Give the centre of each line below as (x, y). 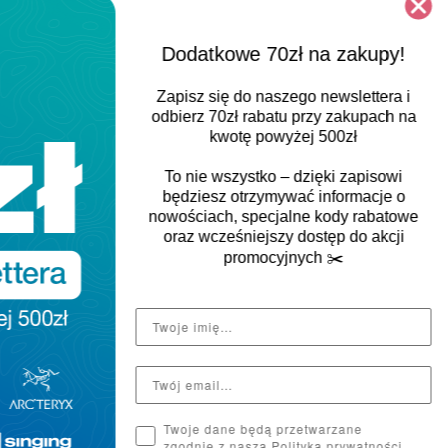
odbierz (179, 116)
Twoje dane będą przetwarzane (262, 428)
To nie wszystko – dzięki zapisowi (283, 176)
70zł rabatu (247, 116)
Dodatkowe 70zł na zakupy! (283, 53)
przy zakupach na (351, 116)
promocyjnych (274, 257)
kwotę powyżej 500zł (283, 136)
